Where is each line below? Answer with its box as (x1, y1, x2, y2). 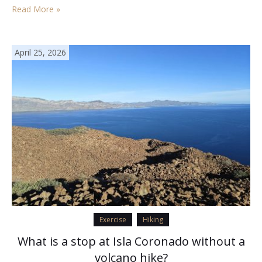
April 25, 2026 (15, 46, 66, 58)
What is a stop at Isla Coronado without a (17, 233, 245, 249)
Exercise (99, 214, 126, 225)
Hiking (142, 214, 163, 225)
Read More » (12, 3, 60, 15)
